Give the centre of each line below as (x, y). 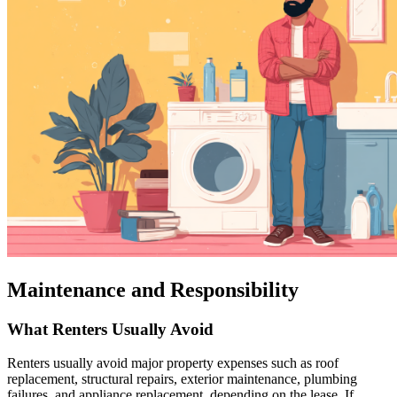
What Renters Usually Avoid (110, 329)
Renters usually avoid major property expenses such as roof (173, 363)
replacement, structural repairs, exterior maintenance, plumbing (182, 379)
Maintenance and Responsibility (153, 289)
